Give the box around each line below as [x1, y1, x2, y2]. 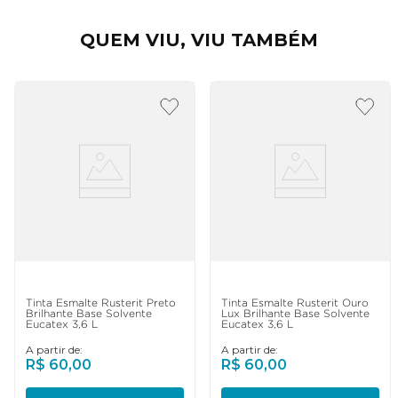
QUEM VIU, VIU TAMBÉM [80, 28, 318, 51]
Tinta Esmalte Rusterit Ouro [221, 298, 369, 308]
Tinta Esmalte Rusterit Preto [26, 298, 176, 308]
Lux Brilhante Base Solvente [221, 308, 370, 319]
